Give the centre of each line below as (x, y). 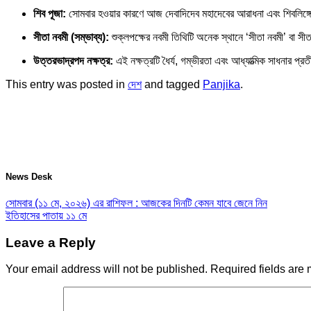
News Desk (29, 176)
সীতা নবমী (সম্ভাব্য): (71, 37)
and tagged (172, 84)
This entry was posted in (67, 84)
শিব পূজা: (50, 13)
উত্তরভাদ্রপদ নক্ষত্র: (73, 60)
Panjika (221, 84)
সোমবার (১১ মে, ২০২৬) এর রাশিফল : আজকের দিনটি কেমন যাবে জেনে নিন (136, 203)
